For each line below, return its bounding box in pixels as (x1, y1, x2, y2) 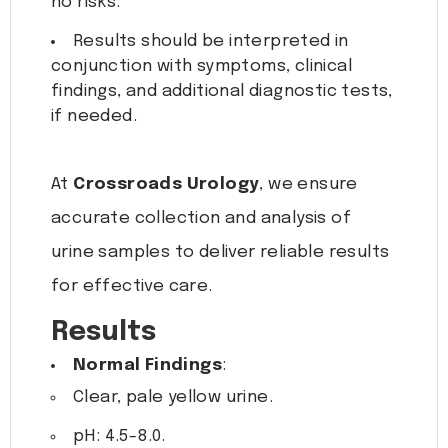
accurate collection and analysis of (51, 210, 351, 228)
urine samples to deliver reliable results (51, 244, 390, 262)
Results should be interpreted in (73, 33, 349, 51)
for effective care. (51, 278, 213, 296)
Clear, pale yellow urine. (73, 389, 273, 407)
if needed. (51, 108, 138, 126)
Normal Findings (73, 357, 222, 375)
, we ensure (259, 176, 358, 194)
